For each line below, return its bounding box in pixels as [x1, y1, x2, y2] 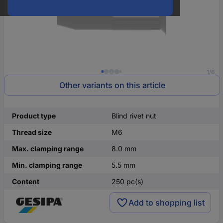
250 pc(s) [111, 177, 143, 186]
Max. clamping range [12, 144, 84, 153]
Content [12, 177, 39, 186]
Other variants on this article [59, 80, 165, 90]
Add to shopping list [128, 197, 205, 208]
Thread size [12, 128, 52, 136]
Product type [12, 111, 56, 120]
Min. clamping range [12, 161, 82, 169]
